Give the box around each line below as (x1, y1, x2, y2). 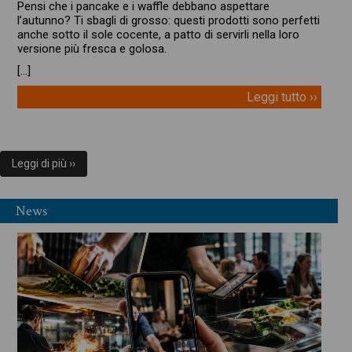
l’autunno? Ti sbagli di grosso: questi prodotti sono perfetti (16, 13, 320, 28)
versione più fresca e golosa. (16, 42, 167, 57)
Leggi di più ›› (12, 157, 75, 170)
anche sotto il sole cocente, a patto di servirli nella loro (16, 27, 299, 42)
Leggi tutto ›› (246, 90, 317, 105)
